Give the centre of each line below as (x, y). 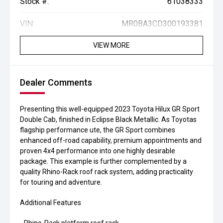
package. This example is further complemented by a (103, 162)
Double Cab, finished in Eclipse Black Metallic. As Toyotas (108, 120)
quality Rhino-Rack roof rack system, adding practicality (107, 172)
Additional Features (51, 203)
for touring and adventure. (61, 182)
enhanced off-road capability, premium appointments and (111, 141)
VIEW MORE (111, 46)
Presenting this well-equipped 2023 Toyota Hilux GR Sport (110, 109)
